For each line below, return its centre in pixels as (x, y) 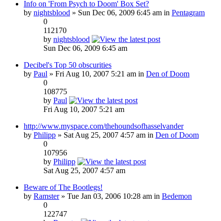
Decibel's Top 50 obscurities (68, 65)
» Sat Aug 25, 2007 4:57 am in (106, 135)
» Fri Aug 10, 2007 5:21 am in (97, 74)
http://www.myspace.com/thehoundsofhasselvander (104, 126)
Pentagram (188, 12)
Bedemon (177, 196)
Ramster (46, 196)
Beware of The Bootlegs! (63, 187)
